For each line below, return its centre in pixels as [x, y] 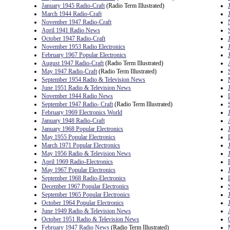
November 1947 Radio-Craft [76, 22]
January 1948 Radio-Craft [73, 121]
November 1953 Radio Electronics [83, 47]
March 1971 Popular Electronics [81, 145]
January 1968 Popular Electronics [82, 129]
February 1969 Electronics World [82, 112]
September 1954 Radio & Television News [93, 80]
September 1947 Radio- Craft [77, 104]
